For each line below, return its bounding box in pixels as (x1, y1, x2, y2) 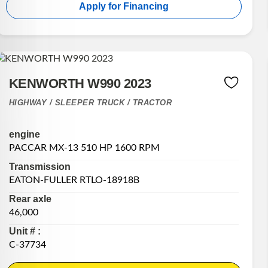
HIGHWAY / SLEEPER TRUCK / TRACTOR (8, 98, 172, 108)
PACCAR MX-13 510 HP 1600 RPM (8, 143, 160, 153)
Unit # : (8, 226, 41, 237)
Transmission (8, 162, 71, 172)
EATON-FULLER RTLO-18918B (8, 175, 139, 185)
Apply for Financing (78, 1, 169, 12)
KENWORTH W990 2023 (8, 76, 151, 92)
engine (8, 129, 40, 140)
